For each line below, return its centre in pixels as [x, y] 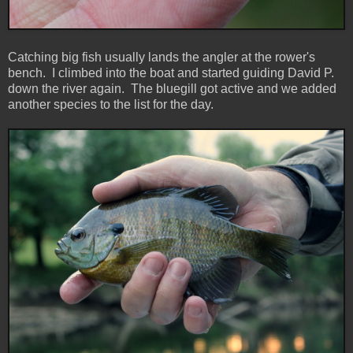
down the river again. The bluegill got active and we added [172, 88]
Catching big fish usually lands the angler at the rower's [162, 57]
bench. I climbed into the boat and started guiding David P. [171, 72]
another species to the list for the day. [112, 104]
